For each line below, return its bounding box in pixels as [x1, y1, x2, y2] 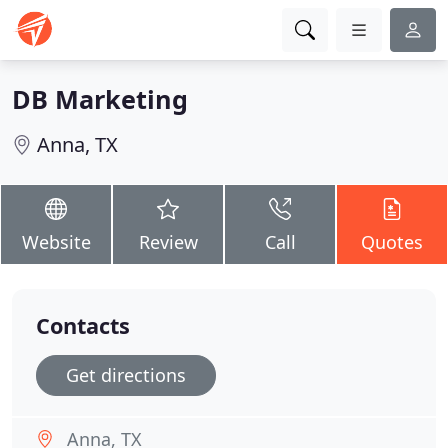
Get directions [66, 363, 186, 387]
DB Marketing [12, 82, 188, 116]
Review [138, 230, 198, 254]
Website [21, 230, 91, 254]
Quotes [361, 230, 423, 254]
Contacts [36, 311, 130, 340]
